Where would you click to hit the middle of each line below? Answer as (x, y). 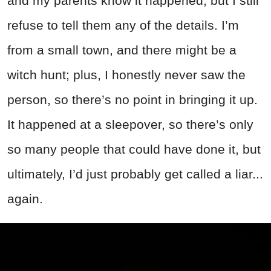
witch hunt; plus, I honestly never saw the (126, 74)
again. (25, 198)
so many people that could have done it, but (134, 149)
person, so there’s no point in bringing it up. (132, 99)
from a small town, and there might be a (122, 50)
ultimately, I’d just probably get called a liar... (135, 174)
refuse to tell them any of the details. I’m (123, 25)
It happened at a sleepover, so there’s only (130, 124)
